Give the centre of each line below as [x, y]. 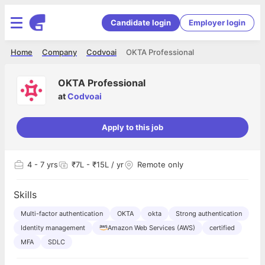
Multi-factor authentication [62, 214]
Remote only [160, 164]
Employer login [217, 22]
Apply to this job [132, 127]
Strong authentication [209, 214]
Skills [25, 195]
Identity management [53, 228]
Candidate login [141, 22]
